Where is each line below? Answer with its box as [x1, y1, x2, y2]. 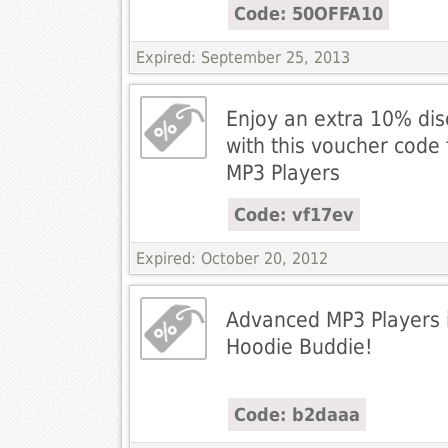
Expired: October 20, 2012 [135, 249, 328, 269]
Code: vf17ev [233, 204, 354, 226]
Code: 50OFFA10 [233, 3, 383, 25]
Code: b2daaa [233, 404, 360, 426]
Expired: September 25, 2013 [135, 48, 350, 68]
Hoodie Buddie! [225, 334, 373, 360]
